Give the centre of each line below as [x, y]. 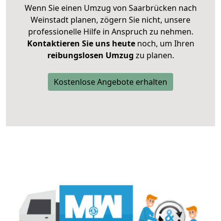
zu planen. [154, 55]
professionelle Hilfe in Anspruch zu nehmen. [110, 32]
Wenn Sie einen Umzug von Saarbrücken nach [110, 8]
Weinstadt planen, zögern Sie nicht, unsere [110, 20]
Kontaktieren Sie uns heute [81, 44]
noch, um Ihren [165, 44]
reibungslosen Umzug [90, 55]
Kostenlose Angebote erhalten [110, 82]
